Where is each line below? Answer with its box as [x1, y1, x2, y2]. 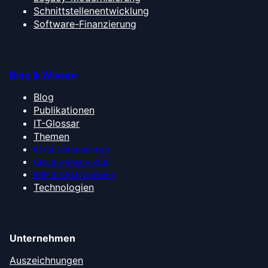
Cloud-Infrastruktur [33, 156, 108, 167]
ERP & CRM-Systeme [33, 169, 115, 179]
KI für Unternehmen [33, 144, 109, 154]
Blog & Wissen [10, 68, 77, 81]
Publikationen [33, 103, 95, 116]
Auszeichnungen [10, 254, 83, 266]
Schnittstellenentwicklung [33, 4, 149, 17]
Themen [33, 130, 69, 142]
